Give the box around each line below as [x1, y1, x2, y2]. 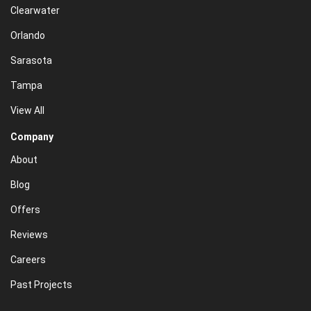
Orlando [10, 30, 45, 42]
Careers [10, 254, 46, 266]
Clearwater [10, 5, 60, 17]
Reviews [10, 229, 48, 241]
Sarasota [10, 55, 52, 67]
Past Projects [10, 279, 72, 291]
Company [10, 131, 53, 143]
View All [10, 105, 44, 117]
